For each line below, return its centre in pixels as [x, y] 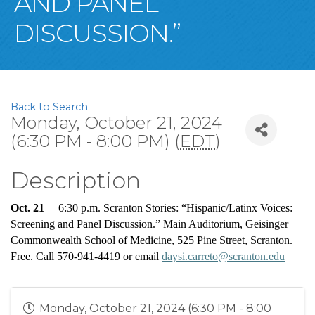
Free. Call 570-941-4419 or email [86, 257]
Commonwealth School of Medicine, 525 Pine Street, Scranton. [152, 240]
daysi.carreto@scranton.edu [223, 257]
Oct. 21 [27, 208]
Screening [34, 224]
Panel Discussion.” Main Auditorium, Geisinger [181, 224]
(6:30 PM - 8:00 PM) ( [95, 141]
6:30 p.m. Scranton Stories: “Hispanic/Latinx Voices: [168, 208]
